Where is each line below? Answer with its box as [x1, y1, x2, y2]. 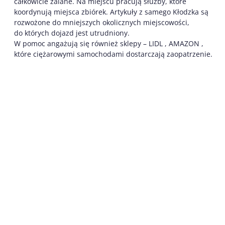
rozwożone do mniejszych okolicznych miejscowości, [14, 18, 189, 28]
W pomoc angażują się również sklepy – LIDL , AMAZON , [14, 39, 203, 49]
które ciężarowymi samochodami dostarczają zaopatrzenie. [14, 49, 212, 59]
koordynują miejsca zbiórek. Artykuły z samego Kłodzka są [14, 7, 210, 17]
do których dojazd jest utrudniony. [14, 28, 130, 38]
